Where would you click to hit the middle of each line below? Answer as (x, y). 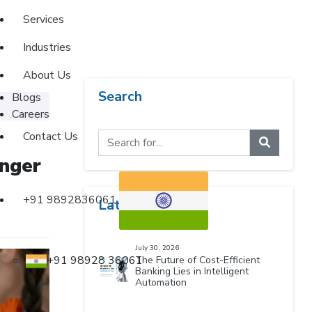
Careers (31, 114)
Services (44, 19)
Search (120, 96)
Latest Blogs (141, 205)
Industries (47, 47)
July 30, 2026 (157, 248)
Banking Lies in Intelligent (192, 271)
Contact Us (50, 136)
